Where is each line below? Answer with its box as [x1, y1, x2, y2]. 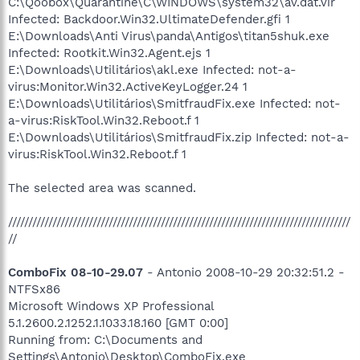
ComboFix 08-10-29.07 [8, 265, 143, 280]
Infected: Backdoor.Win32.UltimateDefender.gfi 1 [8, 12, 290, 27]
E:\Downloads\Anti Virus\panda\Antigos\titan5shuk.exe [8, 29, 329, 43]
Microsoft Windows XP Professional [8, 299, 214, 313]
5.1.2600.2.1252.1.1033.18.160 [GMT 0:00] [8, 316, 228, 330]
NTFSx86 [8, 282, 60, 297]
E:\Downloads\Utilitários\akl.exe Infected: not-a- [8, 63, 297, 77]
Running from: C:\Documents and [8, 333, 202, 347]
